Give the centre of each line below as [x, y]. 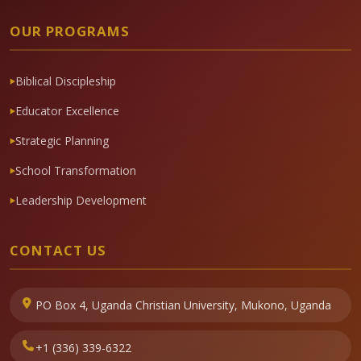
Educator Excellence [67, 111]
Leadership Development [81, 201]
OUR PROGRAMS [70, 31]
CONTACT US [58, 251]
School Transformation [76, 171]
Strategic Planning [62, 141]
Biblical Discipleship [66, 81]
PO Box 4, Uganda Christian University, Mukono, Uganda [183, 305]
